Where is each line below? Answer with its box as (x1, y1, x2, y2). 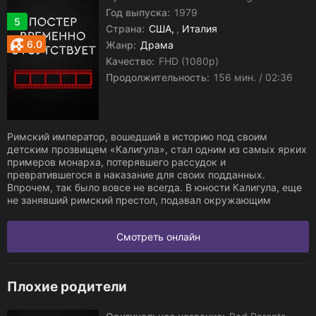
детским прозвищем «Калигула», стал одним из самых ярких (7, 143, 307, 155)
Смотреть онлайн (116, 231, 200, 243)
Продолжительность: (106, 71, 209, 83)
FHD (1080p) (156, 55, 219, 67)
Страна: (106, 23, 145, 35)
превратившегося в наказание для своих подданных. (7, 169, 265, 181)
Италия (182, 23, 217, 35)
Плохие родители (7, 279, 127, 295)
